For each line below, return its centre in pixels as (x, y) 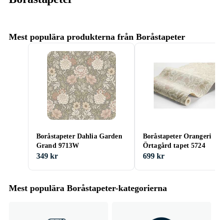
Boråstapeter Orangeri (177, 136)
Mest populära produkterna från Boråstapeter (97, 37)
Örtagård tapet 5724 (174, 146)
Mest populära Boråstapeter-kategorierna (88, 188)
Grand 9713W (58, 146)
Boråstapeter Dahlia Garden (79, 136)
